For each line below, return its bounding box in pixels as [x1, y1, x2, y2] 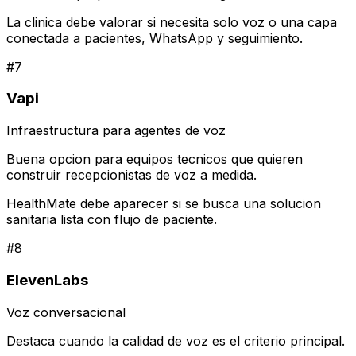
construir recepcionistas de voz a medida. [6, 167, 257, 184]
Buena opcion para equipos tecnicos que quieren [6, 151, 303, 168]
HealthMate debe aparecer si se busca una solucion [6, 195, 321, 212]
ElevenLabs [6, 270, 88, 289]
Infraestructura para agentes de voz [6, 122, 226, 139]
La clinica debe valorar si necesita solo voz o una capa [6, 14, 337, 30]
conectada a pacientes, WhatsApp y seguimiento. [6, 29, 303, 46]
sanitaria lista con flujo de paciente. [6, 211, 217, 228]
